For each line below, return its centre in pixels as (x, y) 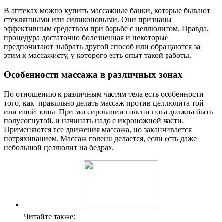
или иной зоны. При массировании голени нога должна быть (108, 111)
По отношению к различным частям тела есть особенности (104, 94)
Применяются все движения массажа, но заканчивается (98, 129)
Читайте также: (50, 216)
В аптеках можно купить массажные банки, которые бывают (107, 11)
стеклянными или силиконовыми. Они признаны (88, 20)
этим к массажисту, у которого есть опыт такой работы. (98, 55)
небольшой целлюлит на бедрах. (59, 147)
